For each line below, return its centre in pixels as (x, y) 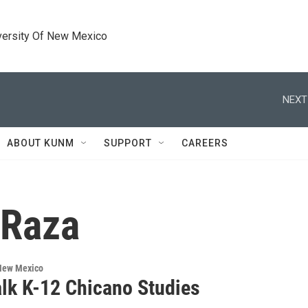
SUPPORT (128, 143)
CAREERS (205, 143)
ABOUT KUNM (41, 143)
